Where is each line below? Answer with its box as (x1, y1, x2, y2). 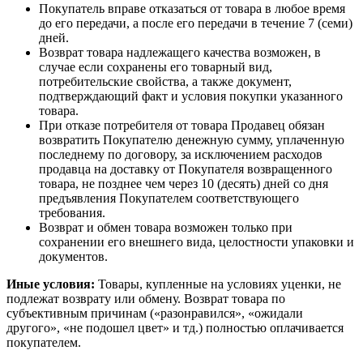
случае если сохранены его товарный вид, (39, 60, 272, 75)
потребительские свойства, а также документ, (39, 75, 292, 89)
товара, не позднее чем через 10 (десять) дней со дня (39, 177, 328, 191)
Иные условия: (6, 277, 95, 292)
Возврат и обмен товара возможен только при (39, 220, 293, 235)
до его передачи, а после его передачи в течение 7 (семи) (39, 16, 352, 31)
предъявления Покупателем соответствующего (39, 191, 299, 206)
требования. (39, 206, 105, 220)
